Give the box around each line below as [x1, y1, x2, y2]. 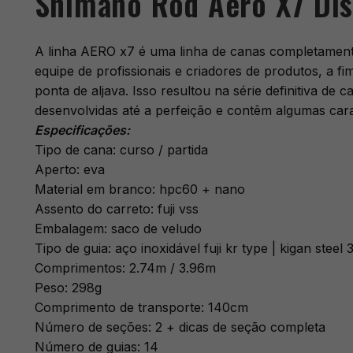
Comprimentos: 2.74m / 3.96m [34, 260, 216, 277]
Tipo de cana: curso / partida [34, 142, 208, 158]
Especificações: [34, 122, 130, 139]
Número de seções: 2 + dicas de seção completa [34, 319, 325, 336]
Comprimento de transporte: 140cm [34, 299, 248, 316]
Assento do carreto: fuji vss [34, 201, 199, 217]
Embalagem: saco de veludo [34, 221, 202, 237]
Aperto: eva [34, 162, 105, 178]
